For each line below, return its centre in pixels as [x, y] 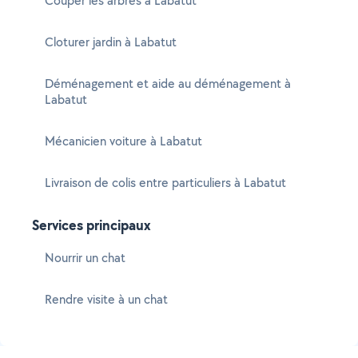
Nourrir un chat [85, 258]
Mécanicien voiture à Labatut [123, 141]
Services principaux [91, 225]
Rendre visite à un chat [106, 299]
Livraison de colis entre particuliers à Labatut [165, 183]
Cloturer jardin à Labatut [111, 42]
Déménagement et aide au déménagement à [168, 84]
